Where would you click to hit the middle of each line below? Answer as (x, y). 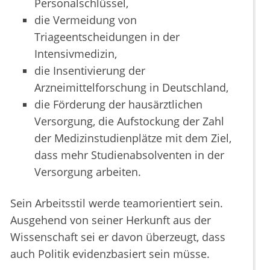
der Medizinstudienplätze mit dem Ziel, (133, 138)
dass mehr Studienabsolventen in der (129, 155)
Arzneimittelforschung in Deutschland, (131, 88)
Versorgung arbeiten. (88, 172)
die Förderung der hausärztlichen (118, 105)
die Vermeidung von (86, 20)
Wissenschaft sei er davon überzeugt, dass (118, 237)
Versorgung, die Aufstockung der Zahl (129, 121)
